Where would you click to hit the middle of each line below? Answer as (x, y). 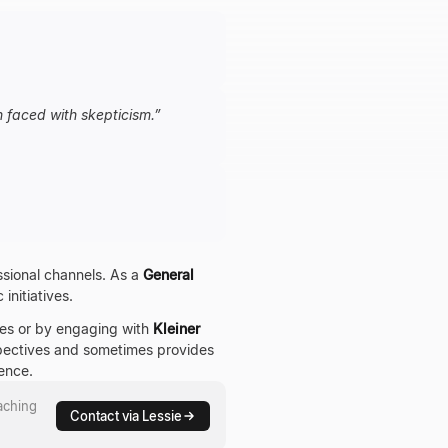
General (168, 274)
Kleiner (176, 328)
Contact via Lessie (126, 416)
